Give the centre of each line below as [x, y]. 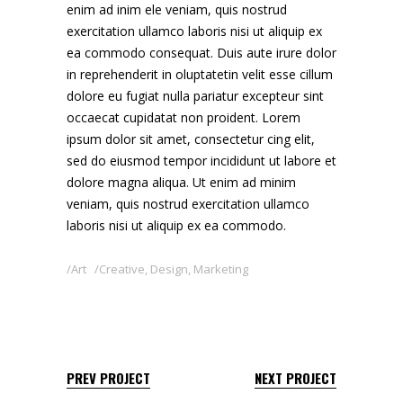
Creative [122, 269]
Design [169, 269]
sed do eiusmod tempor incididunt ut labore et [201, 161]
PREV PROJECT [108, 377]
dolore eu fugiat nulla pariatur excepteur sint [195, 96]
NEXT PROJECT [296, 377]
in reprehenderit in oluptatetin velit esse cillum [200, 75]
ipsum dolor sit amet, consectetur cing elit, [191, 139]
